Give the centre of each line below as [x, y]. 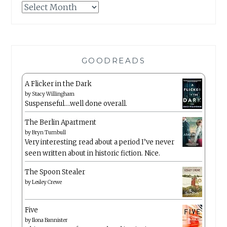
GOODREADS [113, 61]
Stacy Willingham [53, 94]
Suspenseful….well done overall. [76, 104]
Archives [36, 6]
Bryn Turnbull [49, 133]
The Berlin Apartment [61, 123]
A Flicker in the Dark [59, 84]
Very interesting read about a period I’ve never [100, 142]
